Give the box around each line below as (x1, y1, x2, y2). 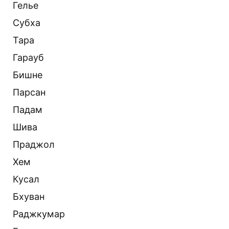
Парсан (13, 86, 45, 98)
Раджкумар (13, 208, 65, 219)
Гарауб (13, 52, 44, 63)
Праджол (13, 139, 55, 150)
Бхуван (13, 191, 44, 202)
